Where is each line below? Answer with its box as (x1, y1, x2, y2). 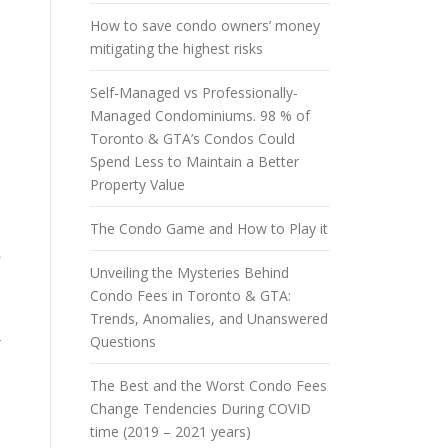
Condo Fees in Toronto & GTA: (90, 286, 291, 305)
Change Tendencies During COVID (90, 399, 311, 418)
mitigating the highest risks (90, 39, 263, 58)
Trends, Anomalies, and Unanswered (90, 309, 328, 328)
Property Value (90, 175, 185, 194)
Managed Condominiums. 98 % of (90, 106, 310, 125)
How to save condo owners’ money (90, 16, 320, 35)
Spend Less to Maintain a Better (90, 152, 299, 171)
